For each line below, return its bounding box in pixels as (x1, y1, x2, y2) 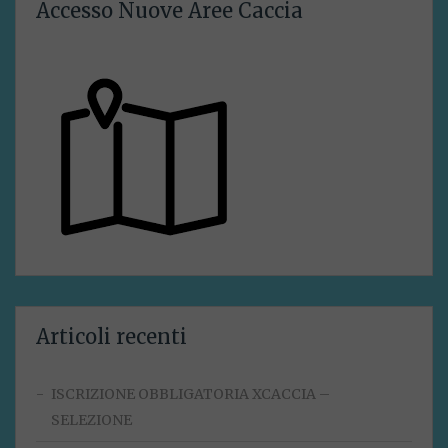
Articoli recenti (36, 324, 187, 350)
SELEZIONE (51, 411, 132, 430)
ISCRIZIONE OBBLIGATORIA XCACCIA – (51, 385, 330, 404)
